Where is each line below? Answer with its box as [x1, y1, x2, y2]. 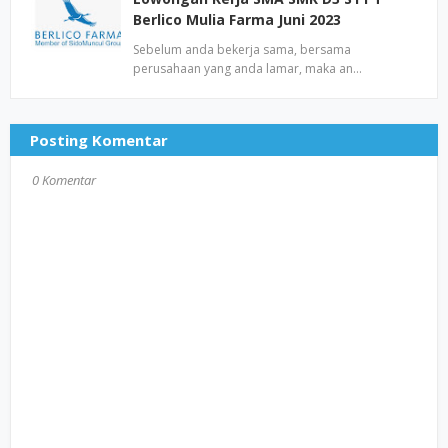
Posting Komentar [30, 130, 168, 150]
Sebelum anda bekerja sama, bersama [133, 41, 351, 58]
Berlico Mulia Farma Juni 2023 [133, 10, 341, 29]
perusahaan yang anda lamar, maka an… [133, 60, 362, 77]
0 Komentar [32, 171, 96, 189]
